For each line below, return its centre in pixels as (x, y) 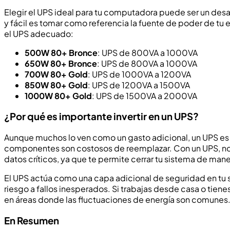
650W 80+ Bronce (61, 63)
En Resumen (32, 220)
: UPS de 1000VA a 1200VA (139, 74)
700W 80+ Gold (56, 74)
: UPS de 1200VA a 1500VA (139, 85)
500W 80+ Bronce (61, 52)
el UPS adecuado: (39, 33)
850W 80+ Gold (56, 85)
